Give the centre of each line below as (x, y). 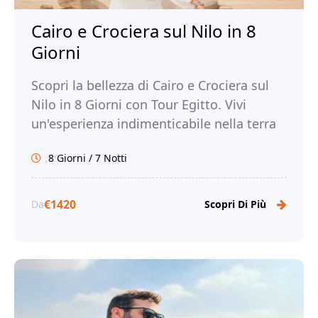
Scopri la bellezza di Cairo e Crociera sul (150, 86)
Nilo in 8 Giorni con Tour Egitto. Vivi (139, 105)
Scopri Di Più (235, 204)
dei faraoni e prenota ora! (108, 143)
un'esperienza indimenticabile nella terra (154, 124)
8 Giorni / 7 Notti (88, 158)
